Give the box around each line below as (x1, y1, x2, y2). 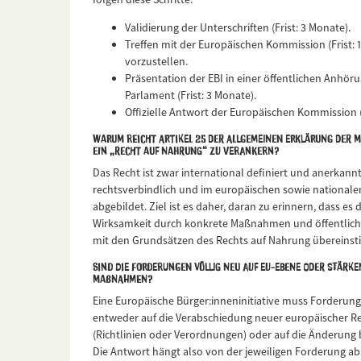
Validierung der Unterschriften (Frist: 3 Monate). (125, 20, 351, 35)
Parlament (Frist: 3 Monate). (125, 88, 256, 103)
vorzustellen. (125, 54, 188, 69)
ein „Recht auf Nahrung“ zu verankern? (93, 143, 279, 157)
